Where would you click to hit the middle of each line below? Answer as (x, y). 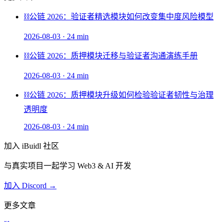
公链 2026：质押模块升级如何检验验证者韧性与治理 (121, 95)
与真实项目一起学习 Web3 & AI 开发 (68, 166)
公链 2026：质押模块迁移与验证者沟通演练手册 (113, 55)
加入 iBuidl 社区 (31, 146)
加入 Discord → (30, 185)
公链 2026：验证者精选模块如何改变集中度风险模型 (121, 16)
